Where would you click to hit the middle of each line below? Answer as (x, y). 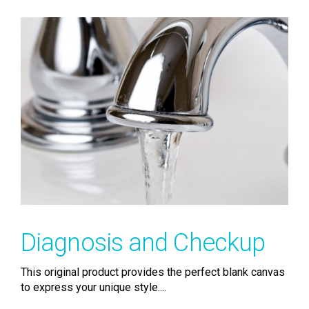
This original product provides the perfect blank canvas (153, 272)
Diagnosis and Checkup (143, 242)
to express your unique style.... (93, 287)
